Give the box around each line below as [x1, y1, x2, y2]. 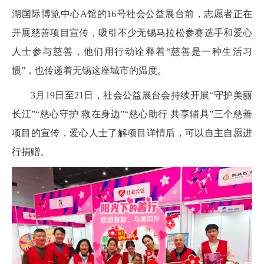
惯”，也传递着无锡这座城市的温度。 [12, 65, 167, 76]
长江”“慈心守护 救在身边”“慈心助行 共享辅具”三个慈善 [12, 109, 252, 120]
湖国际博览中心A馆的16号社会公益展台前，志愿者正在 [12, 9, 252, 19]
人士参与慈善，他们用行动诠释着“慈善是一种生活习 [12, 47, 252, 57]
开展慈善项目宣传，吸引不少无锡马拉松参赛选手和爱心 [12, 28, 252, 38]
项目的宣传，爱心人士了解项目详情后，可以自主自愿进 [12, 128, 252, 138]
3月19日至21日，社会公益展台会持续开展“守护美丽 [31, 90, 252, 101]
